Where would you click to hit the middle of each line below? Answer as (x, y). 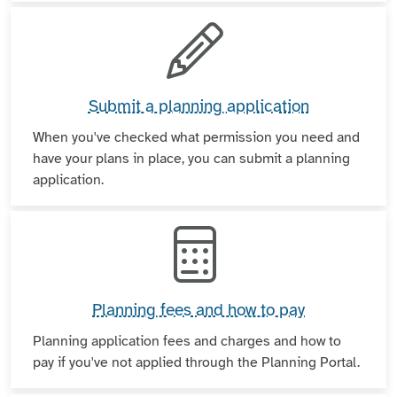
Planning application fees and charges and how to (187, 342)
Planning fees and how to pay (198, 311)
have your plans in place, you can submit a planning (191, 158)
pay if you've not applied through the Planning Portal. (196, 363)
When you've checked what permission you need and (196, 137)
